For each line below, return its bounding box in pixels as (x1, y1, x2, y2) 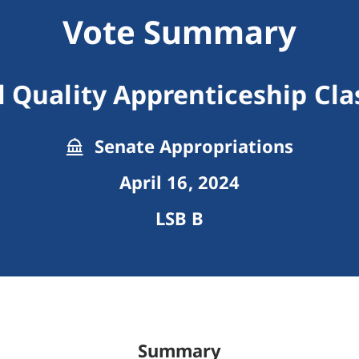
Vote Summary (62, 10, 297, 54)
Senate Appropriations (89, 134, 294, 159)
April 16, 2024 (119, 170, 240, 195)
